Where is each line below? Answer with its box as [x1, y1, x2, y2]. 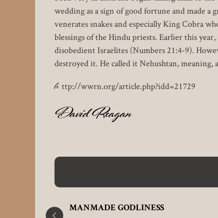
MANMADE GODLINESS [69, 204, 164, 213]
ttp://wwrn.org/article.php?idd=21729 [62, 80, 196, 92]
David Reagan [54, 102, 132, 130]
